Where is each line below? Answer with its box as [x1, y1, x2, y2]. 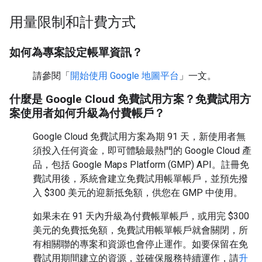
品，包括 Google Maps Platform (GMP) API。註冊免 [33, 159, 249, 170]
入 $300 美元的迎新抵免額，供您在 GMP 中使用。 [33, 187, 243, 198]
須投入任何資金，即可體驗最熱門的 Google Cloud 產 [33, 145, 251, 156]
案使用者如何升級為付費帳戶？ [9, 106, 165, 120]
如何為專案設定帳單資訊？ [9, 46, 143, 59]
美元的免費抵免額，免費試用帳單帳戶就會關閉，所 [33, 225, 248, 236]
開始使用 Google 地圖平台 [70, 70, 179, 81]
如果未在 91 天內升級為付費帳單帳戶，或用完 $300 [33, 211, 249, 222]
